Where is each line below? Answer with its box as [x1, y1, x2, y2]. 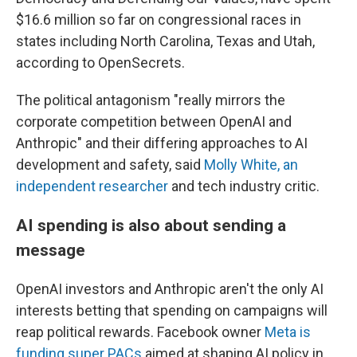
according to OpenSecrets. [16, 54, 185, 72]
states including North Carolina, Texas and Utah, [16, 33, 315, 50]
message [16, 240, 85, 261]
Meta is [265, 324, 311, 341]
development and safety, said [16, 156, 204, 174]
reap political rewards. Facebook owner [16, 324, 265, 341]
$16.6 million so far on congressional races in [16, 11, 301, 29]
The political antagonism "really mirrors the [16, 92, 285, 109]
